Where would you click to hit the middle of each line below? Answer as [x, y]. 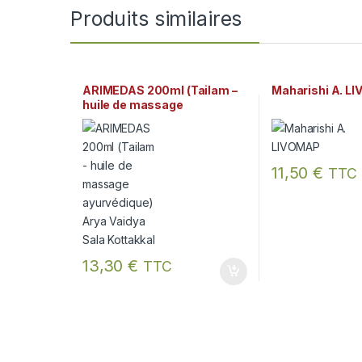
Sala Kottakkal [123, 134]
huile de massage [133, 105]
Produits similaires [156, 19]
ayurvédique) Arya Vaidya [154, 120]
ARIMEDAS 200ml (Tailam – [160, 90]
